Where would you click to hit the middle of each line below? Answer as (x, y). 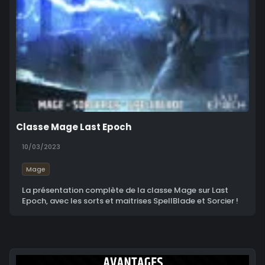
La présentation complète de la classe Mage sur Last (125, 190)
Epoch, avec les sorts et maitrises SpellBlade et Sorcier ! (130, 201)
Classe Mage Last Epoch (74, 127)
